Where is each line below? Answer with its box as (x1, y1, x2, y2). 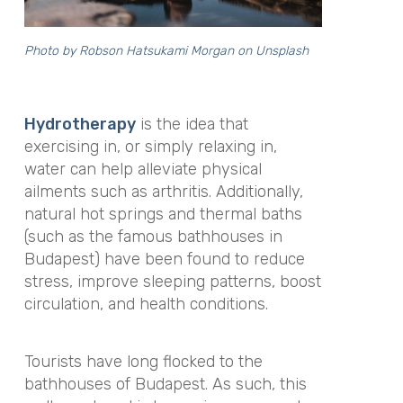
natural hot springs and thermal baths (23, 203, 302, 224)
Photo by (23, 42, 79, 58)
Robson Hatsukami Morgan (78, 42, 234, 58)
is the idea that (135, 113, 248, 134)
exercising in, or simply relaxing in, (23, 136, 277, 157)
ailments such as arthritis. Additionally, (23, 181, 303, 201)
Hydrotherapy (23, 113, 136, 134)
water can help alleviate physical (23, 158, 262, 179)
